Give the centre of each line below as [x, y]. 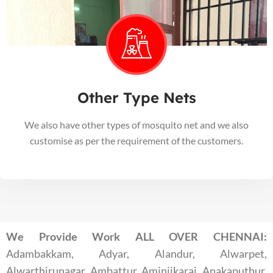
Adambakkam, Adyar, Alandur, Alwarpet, [136, 254]
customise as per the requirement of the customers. [136, 141]
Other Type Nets [136, 98]
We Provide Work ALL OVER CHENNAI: [136, 237]
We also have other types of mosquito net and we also [136, 125]
